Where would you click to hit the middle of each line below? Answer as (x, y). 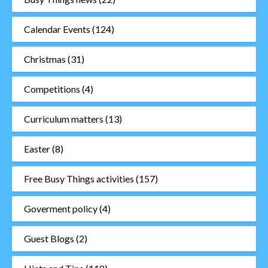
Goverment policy (61, 209)
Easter (37, 149)
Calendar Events (57, 29)
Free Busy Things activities (79, 179)
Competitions (52, 89)
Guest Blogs (49, 239)
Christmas (45, 59)
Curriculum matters (64, 119)
